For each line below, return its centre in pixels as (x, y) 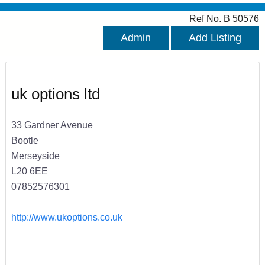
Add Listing (215, 38)
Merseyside (35, 155)
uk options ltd (55, 94)
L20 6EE (29, 171)
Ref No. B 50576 (224, 19)
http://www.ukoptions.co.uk (67, 217)
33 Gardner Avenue (52, 125)
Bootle (25, 140)
